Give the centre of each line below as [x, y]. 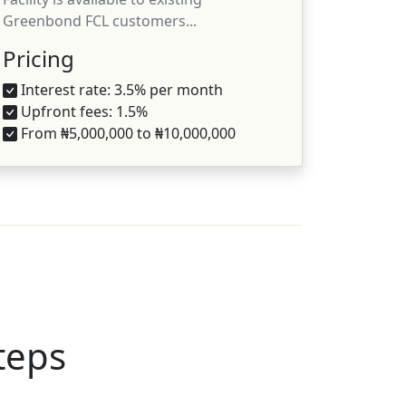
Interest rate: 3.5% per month [120, 89]
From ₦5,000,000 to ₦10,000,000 [126, 133]
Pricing [39, 58]
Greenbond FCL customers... [100, 20]
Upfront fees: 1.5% [82, 111]
